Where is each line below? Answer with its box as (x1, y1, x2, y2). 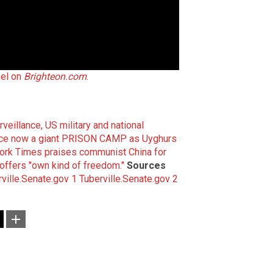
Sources (127, 159, 166, 171)
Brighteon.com (24, 70, 87, 82)
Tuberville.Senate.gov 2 (79, 172, 178, 185)
